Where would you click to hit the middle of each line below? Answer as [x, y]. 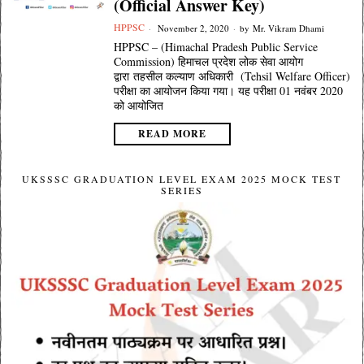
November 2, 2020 [192, 28]
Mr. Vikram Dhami [288, 28]
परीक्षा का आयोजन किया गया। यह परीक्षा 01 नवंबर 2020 [228, 91]
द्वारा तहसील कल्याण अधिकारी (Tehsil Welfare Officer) [232, 76]
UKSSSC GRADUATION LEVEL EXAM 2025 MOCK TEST [182, 179]
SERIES [182, 190]
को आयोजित [138, 105]
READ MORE [172, 134]
